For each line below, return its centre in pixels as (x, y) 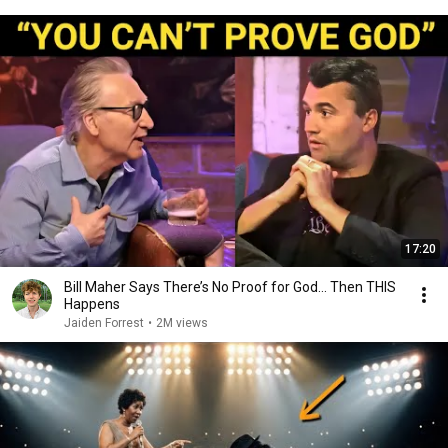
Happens (92, 304)
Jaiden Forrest (104, 323)
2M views (182, 323)
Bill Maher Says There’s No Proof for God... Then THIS (230, 287)
